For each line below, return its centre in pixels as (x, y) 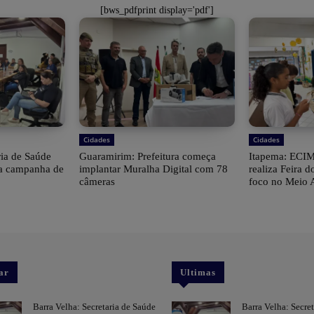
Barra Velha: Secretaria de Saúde (95, 307)
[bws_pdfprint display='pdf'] (157, 11)
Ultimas (198, 273)
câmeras (97, 182)
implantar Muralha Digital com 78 (153, 169)
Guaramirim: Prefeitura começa (147, 157)
